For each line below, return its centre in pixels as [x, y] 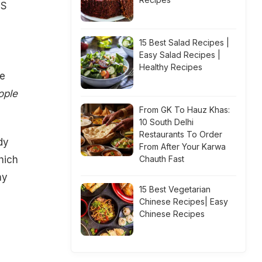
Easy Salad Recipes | [180, 55]
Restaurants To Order [181, 134]
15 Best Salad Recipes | [184, 42]
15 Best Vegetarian [175, 189]
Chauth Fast [162, 159]
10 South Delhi [166, 122]
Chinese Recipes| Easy [184, 201]
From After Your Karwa [182, 146]
